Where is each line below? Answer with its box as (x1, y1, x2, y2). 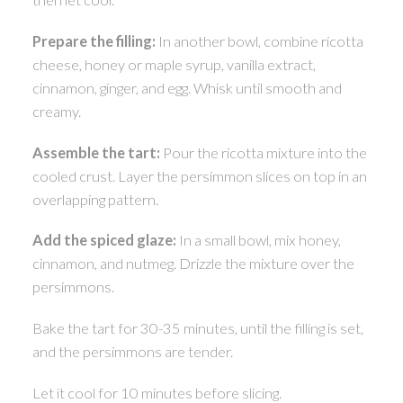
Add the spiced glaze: (31, 231, 176, 249)
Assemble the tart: (31, 143, 160, 161)
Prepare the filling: (31, 32, 156, 49)
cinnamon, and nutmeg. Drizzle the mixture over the (31, 255, 354, 273)
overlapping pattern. (31, 190, 158, 208)
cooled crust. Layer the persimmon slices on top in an (31, 166, 367, 184)
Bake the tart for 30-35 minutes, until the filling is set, (31, 319, 363, 337)
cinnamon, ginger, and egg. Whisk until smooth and (31, 79, 342, 96)
